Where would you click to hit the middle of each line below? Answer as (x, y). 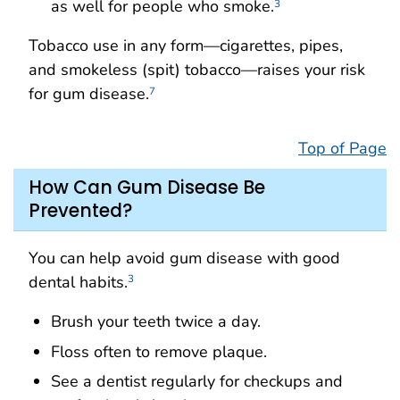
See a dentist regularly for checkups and (197, 382)
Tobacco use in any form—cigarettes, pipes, (186, 46)
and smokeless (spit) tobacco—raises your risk (197, 70)
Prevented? (80, 211)
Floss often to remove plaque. (159, 351)
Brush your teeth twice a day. (156, 321)
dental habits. (78, 282)
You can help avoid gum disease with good (184, 258)
